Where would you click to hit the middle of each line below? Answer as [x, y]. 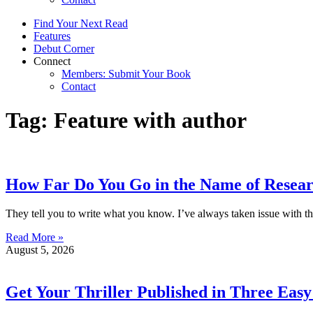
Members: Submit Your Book [126, 73]
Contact [79, 86]
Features [52, 36]
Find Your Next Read [81, 23]
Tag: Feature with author [126, 121]
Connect [52, 61]
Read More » [35, 238]
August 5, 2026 [40, 250]
